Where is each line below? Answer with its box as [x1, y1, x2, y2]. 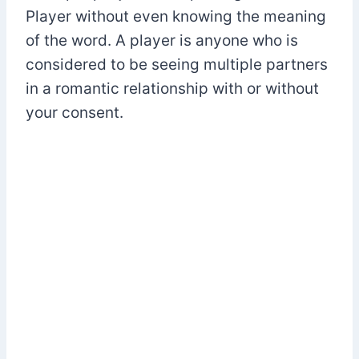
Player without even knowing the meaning [26, 6, 326, 26]
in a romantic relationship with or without [26, 79, 319, 98]
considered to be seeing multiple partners [26, 54, 328, 74]
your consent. [26, 103, 123, 122]
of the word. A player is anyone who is [26, 30, 298, 50]
